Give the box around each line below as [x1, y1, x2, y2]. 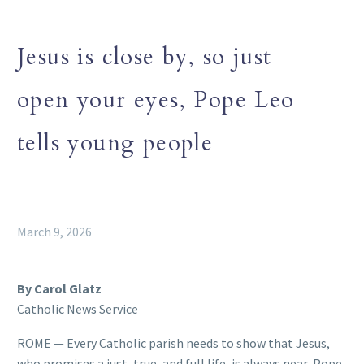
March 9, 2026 [17, 223, 92, 240]
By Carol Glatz [17, 279, 102, 297]
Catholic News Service [17, 300, 138, 317]
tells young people [17, 127, 214, 158]
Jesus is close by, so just [17, 41, 272, 72]
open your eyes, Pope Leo [17, 84, 295, 115]
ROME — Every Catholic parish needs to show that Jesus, [17, 335, 330, 352]
